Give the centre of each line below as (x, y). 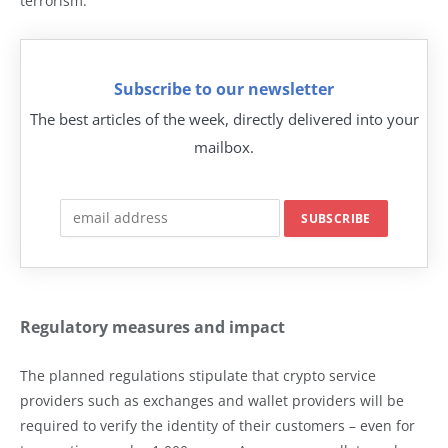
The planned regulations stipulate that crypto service (198, 375)
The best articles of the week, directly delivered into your (224, 118)
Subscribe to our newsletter (224, 88)
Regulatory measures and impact (152, 327)
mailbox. (224, 146)
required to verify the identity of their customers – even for (217, 425)
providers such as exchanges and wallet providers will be (212, 400)
